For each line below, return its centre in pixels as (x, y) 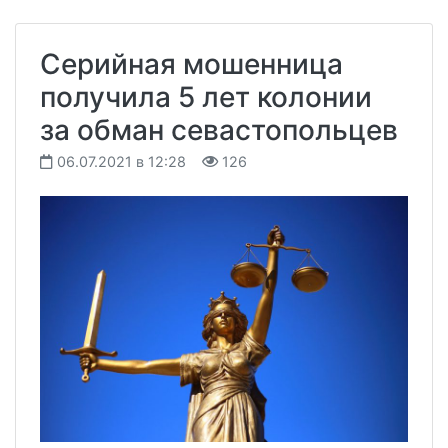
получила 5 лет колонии (206, 97)
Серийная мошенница (191, 64)
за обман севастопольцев (219, 130)
